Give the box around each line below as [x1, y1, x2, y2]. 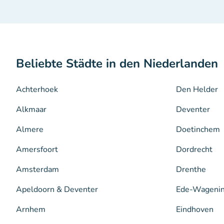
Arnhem [16, 203, 45, 215]
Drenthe [176, 163, 206, 175]
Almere [16, 123, 43, 135]
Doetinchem [176, 123, 220, 135]
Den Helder [176, 83, 218, 95]
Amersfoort [16, 143, 58, 155]
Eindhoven [176, 203, 213, 215]
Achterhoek [16, 83, 58, 95]
